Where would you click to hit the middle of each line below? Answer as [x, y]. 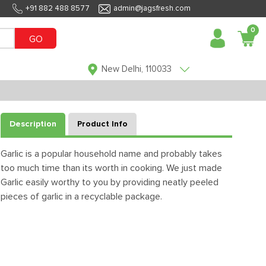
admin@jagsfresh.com [152, 9]
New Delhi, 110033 [137, 69]
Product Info [102, 124]
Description [33, 124]
